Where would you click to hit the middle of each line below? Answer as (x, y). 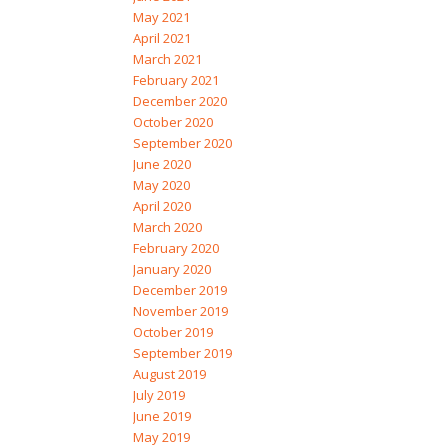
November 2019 (180, 311)
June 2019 (161, 416)
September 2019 (182, 353)
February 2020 (175, 248)
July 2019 (158, 395)
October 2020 (172, 122)
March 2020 (167, 227)
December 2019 (179, 290)
